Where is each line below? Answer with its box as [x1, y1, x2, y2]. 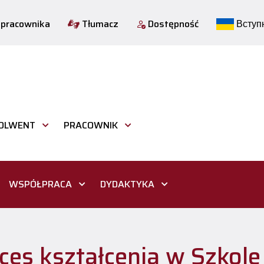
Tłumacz [80, 16, 118, 31]
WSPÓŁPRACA [9, 177, 72, 192]
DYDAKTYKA [100, 177, 154, 192]
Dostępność [146, 16, 199, 31]
